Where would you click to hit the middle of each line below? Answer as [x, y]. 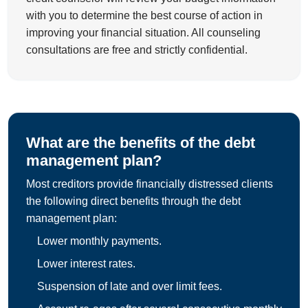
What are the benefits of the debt [141, 143]
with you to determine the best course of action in [144, 16]
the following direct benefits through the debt [133, 201]
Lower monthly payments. [99, 241]
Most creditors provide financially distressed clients [150, 184]
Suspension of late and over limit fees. [130, 287]
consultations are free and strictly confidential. [137, 50]
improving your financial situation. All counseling [143, 33]
